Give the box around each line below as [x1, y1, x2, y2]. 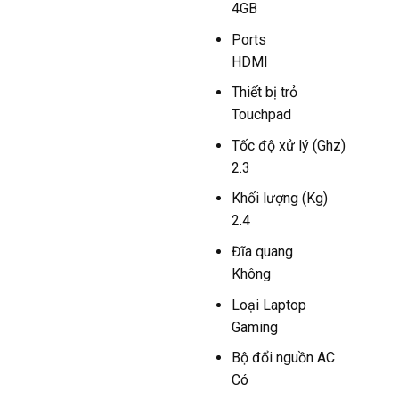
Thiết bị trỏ [231, 84, 297, 102]
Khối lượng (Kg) [231, 190, 328, 208]
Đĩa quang [231, 242, 293, 260]
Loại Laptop [231, 296, 306, 313]
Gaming [231, 318, 278, 336]
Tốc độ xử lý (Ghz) [231, 136, 346, 154]
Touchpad [231, 106, 291, 124]
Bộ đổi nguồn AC [231, 349, 335, 367]
